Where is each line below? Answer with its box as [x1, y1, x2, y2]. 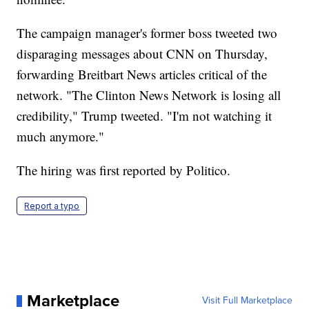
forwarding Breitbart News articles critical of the [17, 66, 268, 83]
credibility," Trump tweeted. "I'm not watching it [17, 107, 272, 125]
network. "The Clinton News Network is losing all [17, 86, 281, 104]
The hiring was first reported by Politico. [17, 161, 231, 179]
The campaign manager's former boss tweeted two [17, 24, 278, 42]
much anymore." [17, 128, 105, 146]
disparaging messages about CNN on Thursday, [17, 45, 268, 63]
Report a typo [24, 201, 80, 212]
